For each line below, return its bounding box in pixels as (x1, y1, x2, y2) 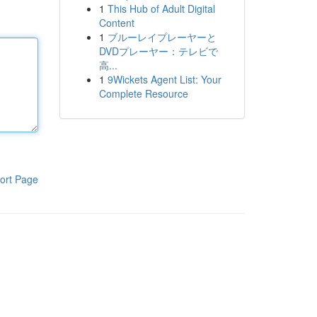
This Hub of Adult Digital (107, 1, 215, 16)
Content (98, 16, 134, 30)
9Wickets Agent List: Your (107, 72, 221, 86)
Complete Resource (98, 86, 188, 100)
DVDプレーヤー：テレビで (98, 44, 218, 58)
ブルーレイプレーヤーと (107, 30, 217, 44)
